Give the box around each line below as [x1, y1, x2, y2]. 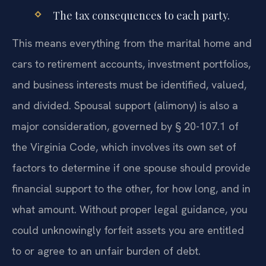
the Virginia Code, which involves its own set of [12, 140, 236, 154]
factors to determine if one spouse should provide [12, 161, 251, 175]
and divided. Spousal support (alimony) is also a [12, 99, 238, 113]
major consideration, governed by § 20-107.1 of [12, 119, 239, 134]
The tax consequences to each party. [52, 8, 230, 23]
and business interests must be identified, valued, [12, 78, 246, 92]
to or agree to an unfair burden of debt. [12, 244, 201, 258]
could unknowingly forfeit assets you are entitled [12, 223, 244, 237]
